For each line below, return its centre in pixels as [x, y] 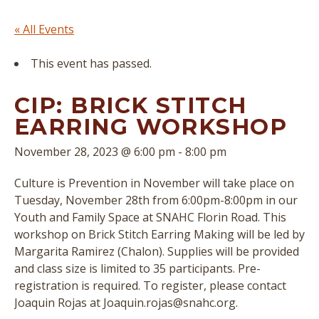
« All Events [44, 29]
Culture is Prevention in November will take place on [154, 183]
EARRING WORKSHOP [151, 127]
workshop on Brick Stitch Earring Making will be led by [159, 234]
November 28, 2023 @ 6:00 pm [95, 152]
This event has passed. [91, 63]
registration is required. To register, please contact [150, 286]
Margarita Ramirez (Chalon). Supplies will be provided [157, 251]
